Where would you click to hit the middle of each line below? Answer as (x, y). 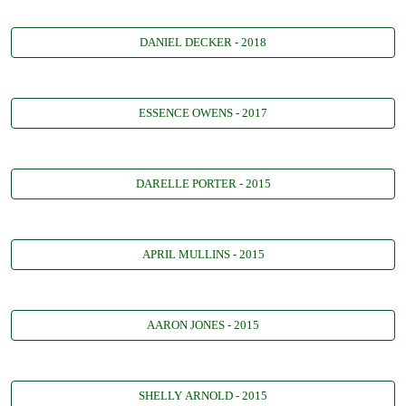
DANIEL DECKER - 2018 (203, 42)
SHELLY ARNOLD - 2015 (203, 396)
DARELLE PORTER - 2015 (203, 184)
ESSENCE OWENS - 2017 (203, 113)
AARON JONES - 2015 (203, 325)
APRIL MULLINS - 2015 (203, 254)
